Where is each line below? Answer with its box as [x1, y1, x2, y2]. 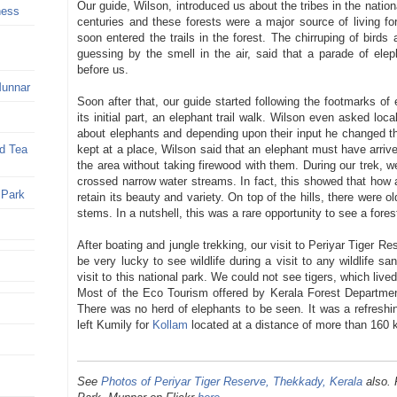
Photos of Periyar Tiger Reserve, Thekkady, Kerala [101, 375, 363, 388]
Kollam [152, 318, 192, 331]
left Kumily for [77, 318, 153, 331]
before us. [77, 63, 133, 76]
